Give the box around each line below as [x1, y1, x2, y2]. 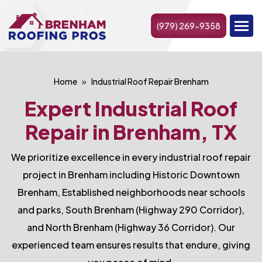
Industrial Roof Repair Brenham [91, 76, 209, 87]
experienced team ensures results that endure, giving [12, 239, 250, 251]
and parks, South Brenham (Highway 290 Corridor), [18, 204, 244, 216]
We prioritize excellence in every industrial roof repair [11, 151, 251, 163]
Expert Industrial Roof [25, 96, 237, 121]
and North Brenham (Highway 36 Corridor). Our [27, 221, 235, 233]
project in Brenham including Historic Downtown [22, 168, 240, 181]
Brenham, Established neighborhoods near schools [17, 186, 245, 198]
